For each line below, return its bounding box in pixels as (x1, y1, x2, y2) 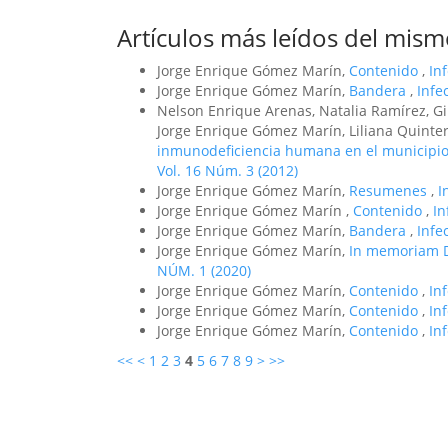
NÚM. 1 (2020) (157, 261, 251, 280)
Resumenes (349, 181, 431, 200)
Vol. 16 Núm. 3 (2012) (157, 161, 298, 180)
